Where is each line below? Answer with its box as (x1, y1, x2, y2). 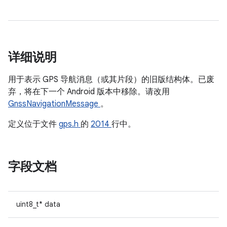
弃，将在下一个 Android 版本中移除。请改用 (8, 87, 170, 97)
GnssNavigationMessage (8, 99, 100, 109)
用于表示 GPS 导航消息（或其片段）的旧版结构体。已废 (8, 74, 214, 85)
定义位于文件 (8, 119, 59, 129)
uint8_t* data (16, 200, 60, 209)
